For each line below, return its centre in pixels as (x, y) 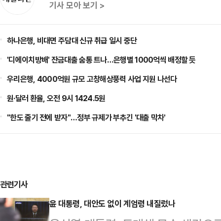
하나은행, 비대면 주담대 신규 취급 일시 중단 (72, 40)
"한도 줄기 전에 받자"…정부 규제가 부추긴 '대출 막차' (86, 117)
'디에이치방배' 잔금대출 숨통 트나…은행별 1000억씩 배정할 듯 (101, 60)
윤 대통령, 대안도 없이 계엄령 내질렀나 (112, 203)
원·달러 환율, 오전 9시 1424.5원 (56, 98)
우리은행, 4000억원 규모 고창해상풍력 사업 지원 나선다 (92, 79)
